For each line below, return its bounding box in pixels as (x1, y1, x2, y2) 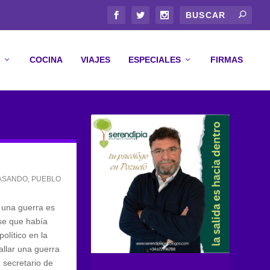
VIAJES (81, 55, 110, 64)
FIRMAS (210, 55, 243, 64)
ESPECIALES (128, 55, 181, 64)
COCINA (30, 55, 63, 64)
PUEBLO (31, 175, 61, 183)
